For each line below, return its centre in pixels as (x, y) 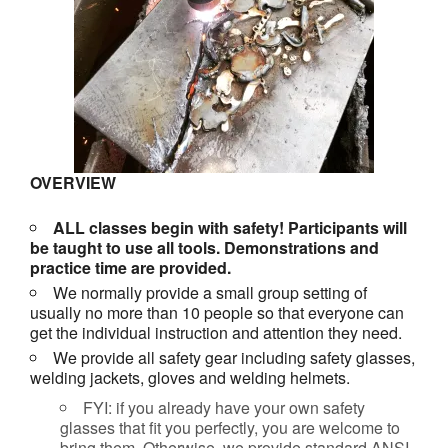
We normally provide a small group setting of (210, 292)
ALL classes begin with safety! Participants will (230, 227)
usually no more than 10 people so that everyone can (217, 312)
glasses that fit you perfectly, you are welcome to (230, 427)
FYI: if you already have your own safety (224, 407)
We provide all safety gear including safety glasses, (234, 357)
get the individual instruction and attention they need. (216, 332)
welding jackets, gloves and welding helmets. (190, 377)
